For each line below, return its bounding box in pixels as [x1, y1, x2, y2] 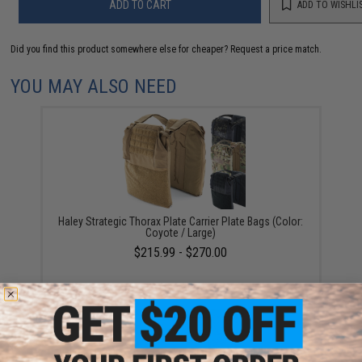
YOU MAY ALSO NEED [11, 74, 178, 98]
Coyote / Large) [145, 225, 217, 239]
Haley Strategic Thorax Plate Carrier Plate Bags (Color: [58, 214, 304, 228]
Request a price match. [230, 43, 322, 55]
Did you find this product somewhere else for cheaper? [11, 43, 231, 55]
